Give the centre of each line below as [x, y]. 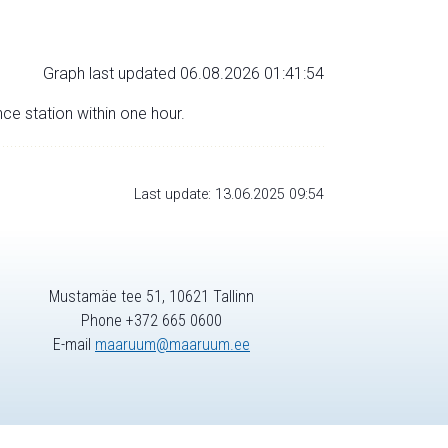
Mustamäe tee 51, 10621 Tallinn [151, 297]
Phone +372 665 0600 [151, 321]
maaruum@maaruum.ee [172, 345]
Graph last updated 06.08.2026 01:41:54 [183, 73]
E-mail [74, 345]
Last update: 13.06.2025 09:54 [229, 194]
